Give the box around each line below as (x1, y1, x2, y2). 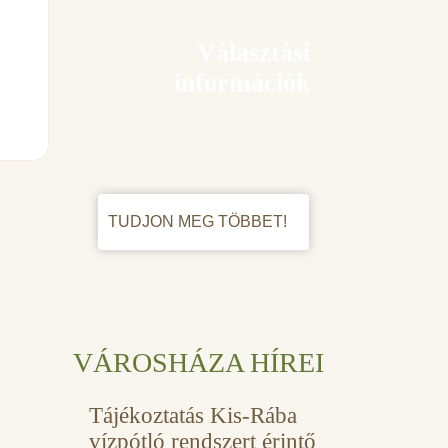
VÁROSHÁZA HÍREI (73, 346, 324, 378)
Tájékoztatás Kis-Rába (89, 402, 297, 428)
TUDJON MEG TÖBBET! (108, 212, 291, 230)
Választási (197, 37, 310, 67)
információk (174, 67, 310, 97)
